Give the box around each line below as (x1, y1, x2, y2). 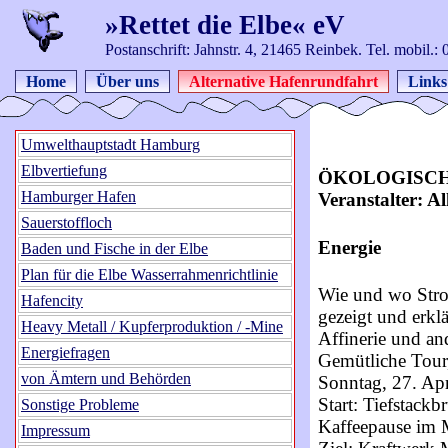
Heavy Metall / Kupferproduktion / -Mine (21, 318, 283, 335)
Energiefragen (21, 344, 110, 361)
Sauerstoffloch (21, 214, 112, 231)
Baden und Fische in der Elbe (21, 240, 208, 257)
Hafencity (21, 292, 83, 309)
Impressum (21, 422, 90, 439)
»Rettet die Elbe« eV (105, 10, 345, 40)
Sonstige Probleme (21, 396, 139, 413)
